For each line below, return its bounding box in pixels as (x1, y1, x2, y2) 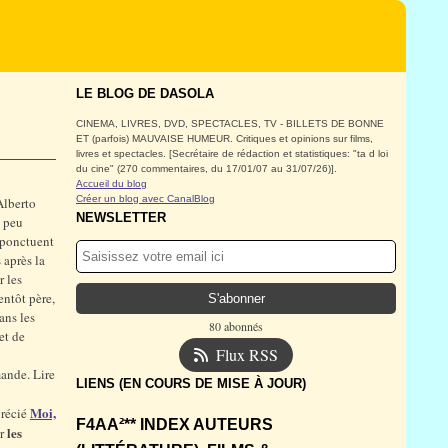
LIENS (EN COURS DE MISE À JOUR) (76, 376, 306, 391)
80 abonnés (209, 318, 263, 334)
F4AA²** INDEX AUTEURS (76, 416, 273, 433)
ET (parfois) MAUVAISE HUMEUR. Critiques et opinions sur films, (76, 133, 373, 144)
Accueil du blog (76, 178, 147, 189)
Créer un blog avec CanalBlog (76, 193, 215, 204)
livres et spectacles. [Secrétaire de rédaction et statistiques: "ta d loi (76, 148, 388, 159)
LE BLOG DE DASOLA (76, 86, 214, 101)
